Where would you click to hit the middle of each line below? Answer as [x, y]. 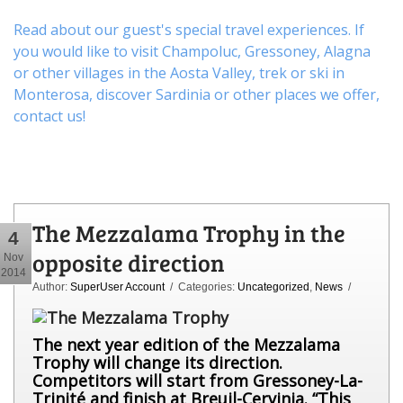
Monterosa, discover [85, 94]
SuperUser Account [117, 287]
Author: [51, 287]
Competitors [82, 380]
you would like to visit [88, 51]
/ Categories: [201, 287]
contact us [48, 116]
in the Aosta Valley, [192, 72]
